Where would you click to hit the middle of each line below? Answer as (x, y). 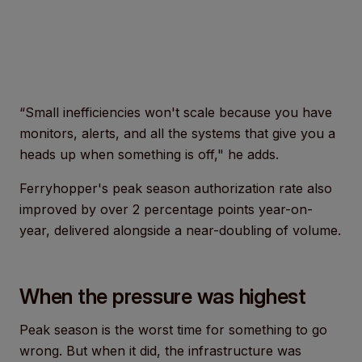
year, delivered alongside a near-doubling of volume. (180, 230)
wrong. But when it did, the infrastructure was (160, 351)
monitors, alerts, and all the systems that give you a (177, 133)
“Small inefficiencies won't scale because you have (176, 112)
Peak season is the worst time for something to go (173, 330)
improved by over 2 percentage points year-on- (166, 209)
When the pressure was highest (163, 296)
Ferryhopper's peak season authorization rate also (176, 188)
